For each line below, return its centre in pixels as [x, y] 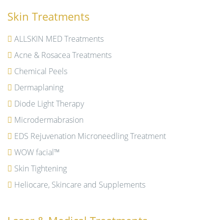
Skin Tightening [41, 168]
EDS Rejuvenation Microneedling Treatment [90, 136]
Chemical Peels [41, 71]
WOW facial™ [37, 152]
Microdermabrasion [49, 120]
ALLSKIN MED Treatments [59, 39]
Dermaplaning [39, 87]
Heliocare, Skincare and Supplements [80, 184]
